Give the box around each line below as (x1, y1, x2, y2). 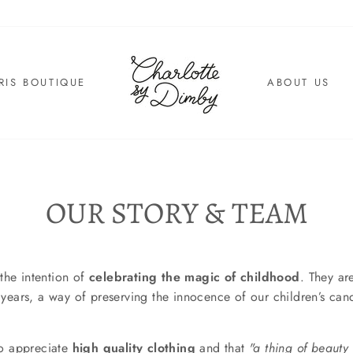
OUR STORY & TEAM (45, 191, 308, 233)
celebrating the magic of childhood (89, 267, 300, 286)
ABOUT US (267, 74, 330, 90)
